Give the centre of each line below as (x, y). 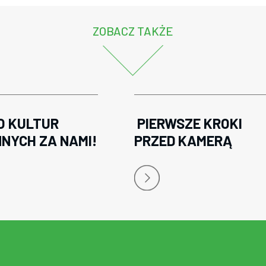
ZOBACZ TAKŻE (133, 31)
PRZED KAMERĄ (184, 140)
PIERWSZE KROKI (188, 123)
